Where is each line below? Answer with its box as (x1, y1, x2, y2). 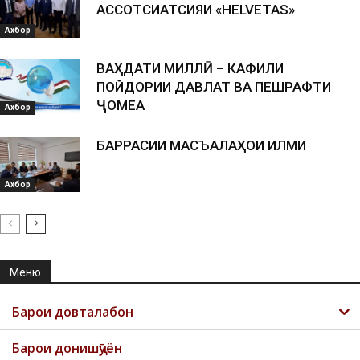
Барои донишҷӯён (12, 338, 122, 357)
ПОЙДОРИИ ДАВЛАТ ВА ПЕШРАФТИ (96, 78, 331, 95)
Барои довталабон (12, 302, 133, 321)
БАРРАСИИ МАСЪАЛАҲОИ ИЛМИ (96, 137, 306, 153)
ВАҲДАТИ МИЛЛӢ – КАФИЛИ (96, 59, 284, 76)
